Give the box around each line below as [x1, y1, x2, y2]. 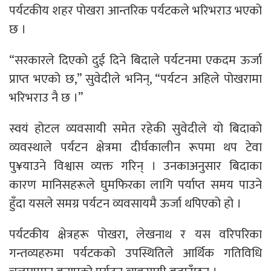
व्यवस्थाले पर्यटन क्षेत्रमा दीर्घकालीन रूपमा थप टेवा [9, 137, 262, 158]
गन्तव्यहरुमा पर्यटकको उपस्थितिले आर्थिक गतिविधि [9, 243, 262, 264]
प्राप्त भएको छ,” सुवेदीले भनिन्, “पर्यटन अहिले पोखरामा [9, 68, 262, 90]
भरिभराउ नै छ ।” [9, 87, 83, 109]
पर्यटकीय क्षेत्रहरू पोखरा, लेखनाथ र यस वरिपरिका [9, 224, 262, 246]
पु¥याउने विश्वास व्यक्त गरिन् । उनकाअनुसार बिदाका [9, 155, 262, 177]
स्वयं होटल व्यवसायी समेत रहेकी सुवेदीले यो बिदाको [9, 118, 262, 140]
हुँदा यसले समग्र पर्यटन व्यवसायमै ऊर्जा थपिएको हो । [9, 193, 244, 215]
